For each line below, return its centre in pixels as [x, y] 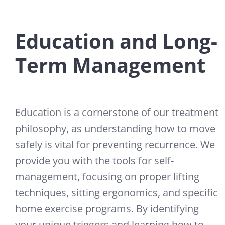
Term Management [110, 65]
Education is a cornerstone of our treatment [117, 113]
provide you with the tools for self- [94, 161]
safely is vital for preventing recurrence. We [115, 145]
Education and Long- [116, 41]
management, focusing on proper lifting [107, 177]
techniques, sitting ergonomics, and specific [117, 193]
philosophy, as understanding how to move [115, 129]
